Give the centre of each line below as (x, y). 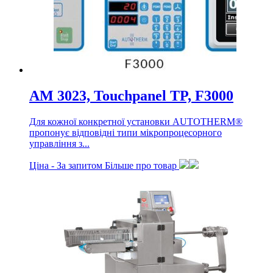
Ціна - (43, 166)
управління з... (59, 144)
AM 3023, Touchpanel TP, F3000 (131, 96)
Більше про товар (142, 166)
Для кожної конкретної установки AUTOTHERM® (136, 122)
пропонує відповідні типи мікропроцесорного (126, 133)
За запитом (80, 166)
